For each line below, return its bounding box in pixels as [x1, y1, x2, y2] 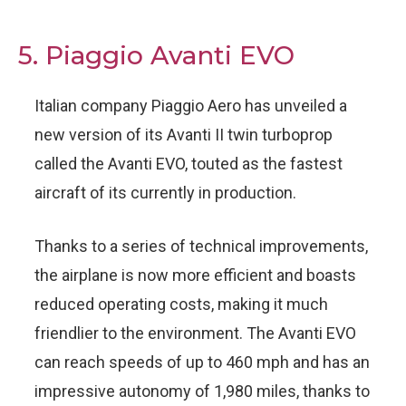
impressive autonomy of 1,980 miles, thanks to [34, 382, 370, 401]
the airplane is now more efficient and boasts [34, 266, 356, 285]
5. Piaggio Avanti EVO [18, 40, 295, 72]
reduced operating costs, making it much [34, 295, 328, 314]
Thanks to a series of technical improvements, [34, 237, 368, 256]
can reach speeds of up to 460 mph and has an [34, 353, 370, 372]
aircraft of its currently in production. [34, 183, 296, 203]
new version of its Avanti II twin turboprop [34, 125, 333, 145]
